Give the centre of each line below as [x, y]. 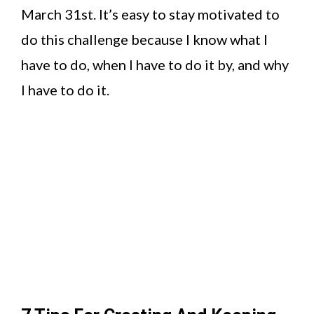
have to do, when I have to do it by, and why [155, 65]
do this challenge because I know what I [144, 40]
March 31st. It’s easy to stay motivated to [150, 14]
